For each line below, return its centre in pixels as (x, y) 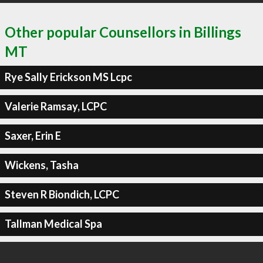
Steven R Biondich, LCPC (62, 194)
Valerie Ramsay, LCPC (55, 106)
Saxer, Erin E (33, 136)
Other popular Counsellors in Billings (123, 32)
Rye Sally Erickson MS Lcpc (68, 77)
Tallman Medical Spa (53, 224)
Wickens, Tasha (41, 165)
